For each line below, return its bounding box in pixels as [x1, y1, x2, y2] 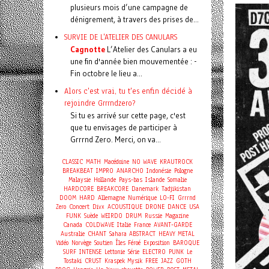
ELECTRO [142, 247, 166, 256]
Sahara [109, 229, 129, 238]
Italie [116, 220, 131, 229]
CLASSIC [62, 157, 83, 166]
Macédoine [104, 157, 129, 166]
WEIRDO [101, 211, 122, 220]
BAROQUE [172, 238, 199, 247]
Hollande [93, 175, 116, 184]
